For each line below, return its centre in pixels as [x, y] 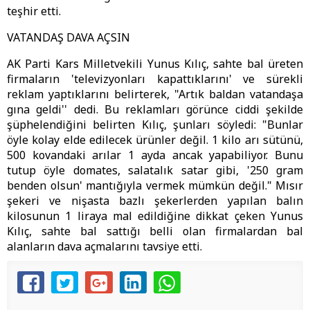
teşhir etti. [34, 11]
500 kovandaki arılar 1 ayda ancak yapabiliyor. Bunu [155, 155]
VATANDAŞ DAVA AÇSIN [69, 38]
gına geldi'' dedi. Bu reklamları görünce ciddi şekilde [155, 110]
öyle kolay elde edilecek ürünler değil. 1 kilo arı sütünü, [155, 140]
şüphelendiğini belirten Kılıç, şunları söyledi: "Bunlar [155, 125]
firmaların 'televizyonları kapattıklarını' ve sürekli [155, 79]
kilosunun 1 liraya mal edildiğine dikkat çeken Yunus [155, 216]
